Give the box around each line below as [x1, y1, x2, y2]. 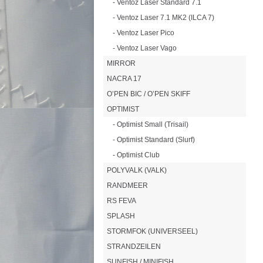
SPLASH [106, 212, 135, 221]
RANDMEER [106, 181, 148, 190]
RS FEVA [106, 197, 136, 205]
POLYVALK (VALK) [106, 166, 167, 175]
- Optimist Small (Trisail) [112, 120, 188, 129]
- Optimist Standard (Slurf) [112, 136, 195, 144]
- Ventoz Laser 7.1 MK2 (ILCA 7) [112, 14, 214, 22]
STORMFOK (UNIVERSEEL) [106, 227, 198, 236]
